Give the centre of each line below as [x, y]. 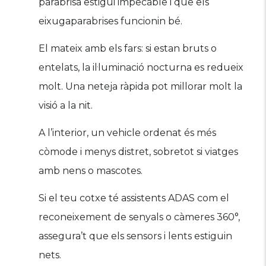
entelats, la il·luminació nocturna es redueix [141, 67]
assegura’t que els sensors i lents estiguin [135, 236]
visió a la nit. [66, 105]
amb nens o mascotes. [91, 171]
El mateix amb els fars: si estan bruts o [128, 48]
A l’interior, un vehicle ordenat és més [127, 133]
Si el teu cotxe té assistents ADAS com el [134, 198]
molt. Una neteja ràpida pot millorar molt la [140, 86]
